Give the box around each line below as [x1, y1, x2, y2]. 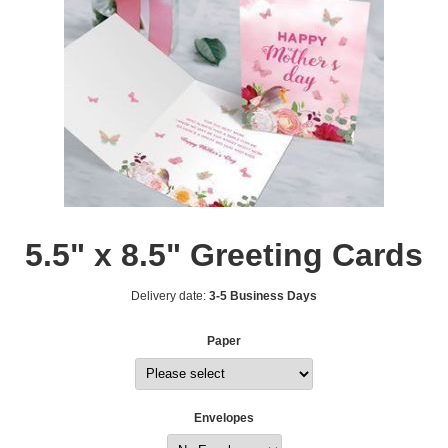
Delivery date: [131, 288, 206, 303]
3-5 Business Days [209, 288, 317, 303]
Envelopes [194, 410, 254, 425]
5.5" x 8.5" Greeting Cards [25, 236, 423, 273]
